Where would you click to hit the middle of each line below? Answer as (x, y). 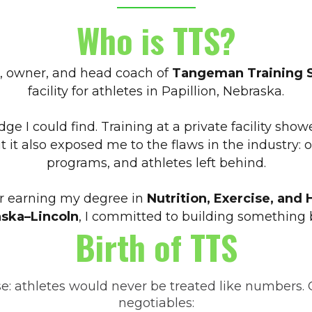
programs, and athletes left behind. (156, 163)
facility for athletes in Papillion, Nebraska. (156, 91)
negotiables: (156, 303)
